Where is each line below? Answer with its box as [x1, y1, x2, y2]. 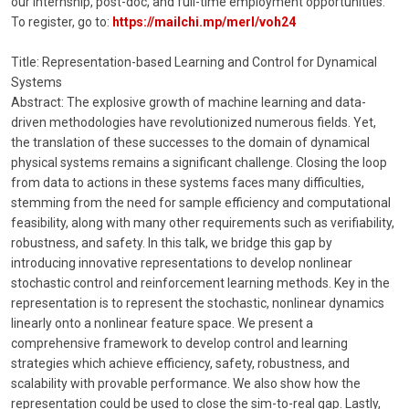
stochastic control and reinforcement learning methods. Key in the [11, 275, 390, 290]
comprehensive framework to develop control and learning [11, 335, 348, 351]
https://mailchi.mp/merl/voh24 [112, 14, 296, 29]
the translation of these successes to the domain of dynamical [11, 134, 370, 150]
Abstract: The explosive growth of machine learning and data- [11, 94, 366, 110]
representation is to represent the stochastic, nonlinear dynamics [11, 295, 384, 310]
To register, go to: [11, 14, 112, 29]
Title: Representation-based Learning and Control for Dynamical [11, 54, 377, 69]
